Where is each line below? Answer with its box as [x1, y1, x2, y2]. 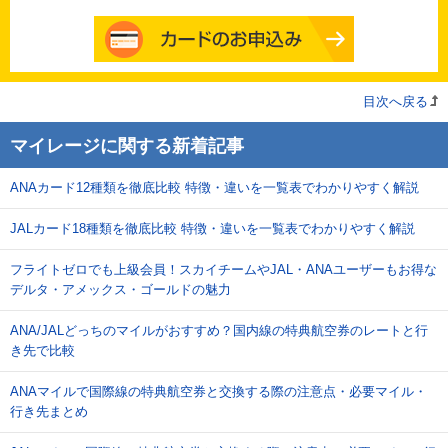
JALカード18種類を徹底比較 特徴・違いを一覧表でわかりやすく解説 [10, 221, 415, 236]
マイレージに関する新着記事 [10, 136, 244, 156]
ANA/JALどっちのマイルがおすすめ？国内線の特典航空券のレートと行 [10, 323, 428, 338]
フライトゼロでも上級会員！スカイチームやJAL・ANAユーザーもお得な [10, 262, 437, 277]
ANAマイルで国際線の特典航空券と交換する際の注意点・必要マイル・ [10, 384, 427, 399]
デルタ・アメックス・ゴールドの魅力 [10, 282, 231, 297]
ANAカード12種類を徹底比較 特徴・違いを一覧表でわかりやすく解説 [10, 180, 419, 195]
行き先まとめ [10, 404, 88, 419]
